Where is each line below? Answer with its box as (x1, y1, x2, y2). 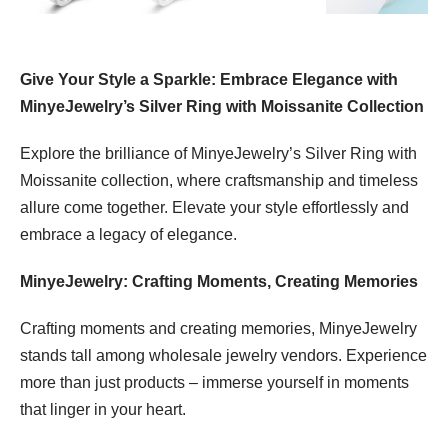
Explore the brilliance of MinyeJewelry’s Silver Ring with (20, 145, 417, 163)
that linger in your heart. (20, 401, 186, 419)
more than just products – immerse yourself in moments (20, 374, 409, 392)
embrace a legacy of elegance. (20, 226, 237, 244)
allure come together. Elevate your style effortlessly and (20, 199, 409, 217)
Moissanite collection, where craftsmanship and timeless (20, 172, 418, 190)
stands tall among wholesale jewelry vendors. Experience (20, 347, 427, 365)
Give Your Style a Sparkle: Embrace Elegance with (20, 71, 398, 89)
